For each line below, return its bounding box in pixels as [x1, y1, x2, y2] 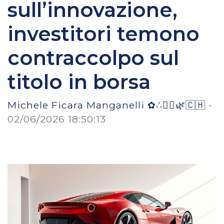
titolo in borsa [7, 69, 150, 94]
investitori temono [7, 21, 199, 46]
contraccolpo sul [7, 45, 179, 70]
